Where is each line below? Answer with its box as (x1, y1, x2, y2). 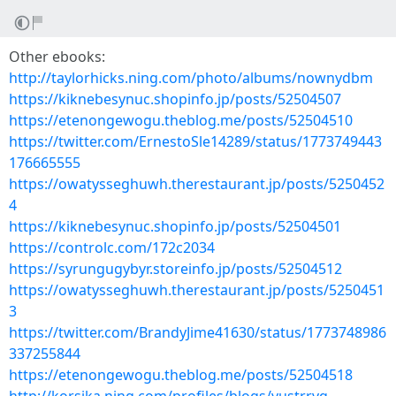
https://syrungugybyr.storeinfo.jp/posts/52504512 (9, 259, 342, 278)
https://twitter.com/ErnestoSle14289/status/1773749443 (9, 132, 382, 151)
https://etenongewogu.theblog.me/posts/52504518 (9, 365, 353, 385)
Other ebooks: (9, 47, 105, 66)
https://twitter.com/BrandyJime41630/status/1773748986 (9, 323, 386, 342)
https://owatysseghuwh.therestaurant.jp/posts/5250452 (9, 174, 385, 194)
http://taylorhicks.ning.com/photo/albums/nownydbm (9, 68, 373, 88)
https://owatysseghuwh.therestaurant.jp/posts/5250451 (9, 280, 385, 300)
